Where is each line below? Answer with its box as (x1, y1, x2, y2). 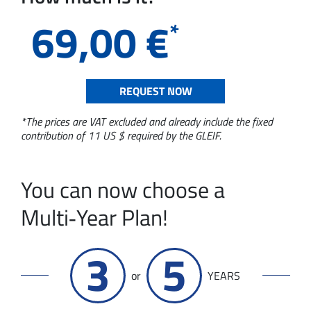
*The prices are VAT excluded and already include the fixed (21, 112, 273, 130)
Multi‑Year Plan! (21, 200, 168, 234)
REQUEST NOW (119, 82, 192, 99)
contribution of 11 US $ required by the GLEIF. (21, 126, 221, 144)
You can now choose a (21, 172, 225, 206)
